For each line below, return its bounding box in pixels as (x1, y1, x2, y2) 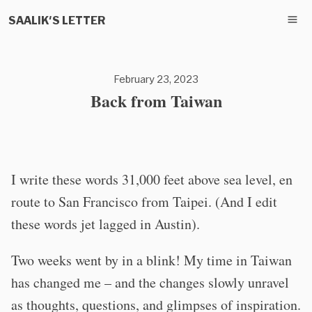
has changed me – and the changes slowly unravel (11, 273, 289, 292)
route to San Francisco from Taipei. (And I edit (11, 192, 277, 211)
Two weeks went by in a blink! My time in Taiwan (11, 251, 292, 270)
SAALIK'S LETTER (8, 13, 105, 26)
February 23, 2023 (114, 73, 198, 85)
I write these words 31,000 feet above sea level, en (11, 170, 292, 189)
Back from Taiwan (90, 88, 222, 113)
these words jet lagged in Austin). (11, 214, 200, 233)
